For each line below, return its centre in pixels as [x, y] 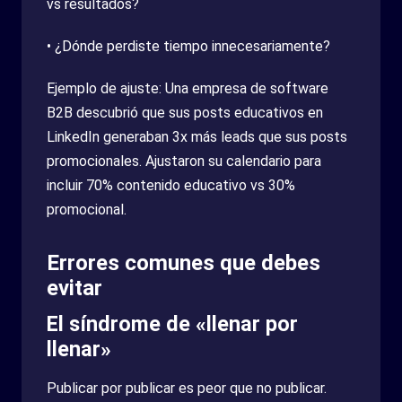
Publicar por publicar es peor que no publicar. [187, 388]
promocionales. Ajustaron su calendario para [184, 161]
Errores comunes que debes [184, 262]
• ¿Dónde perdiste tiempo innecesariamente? [188, 46]
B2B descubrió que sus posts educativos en [185, 112]
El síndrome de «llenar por [172, 323]
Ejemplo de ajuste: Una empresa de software [188, 88]
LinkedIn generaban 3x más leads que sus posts [197, 136]
